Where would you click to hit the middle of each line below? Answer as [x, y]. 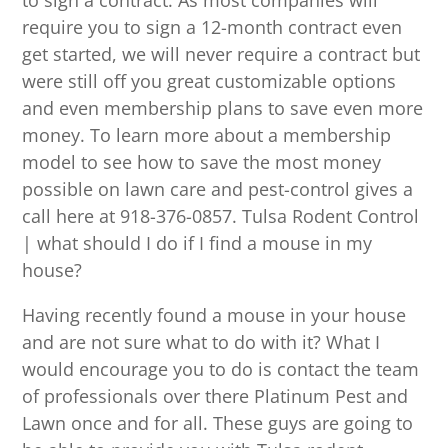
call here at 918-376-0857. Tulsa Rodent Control [221, 216]
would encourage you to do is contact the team [221, 369]
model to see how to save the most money [202, 162]
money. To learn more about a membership [207, 135]
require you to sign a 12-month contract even [212, 27]
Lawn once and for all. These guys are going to [218, 423]
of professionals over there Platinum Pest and [215, 396]
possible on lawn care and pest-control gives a [218, 189]
